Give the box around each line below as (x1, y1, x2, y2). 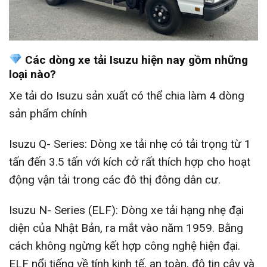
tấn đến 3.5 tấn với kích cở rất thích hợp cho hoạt (9, 155, 250, 169)
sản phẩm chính (9, 107, 87, 121)
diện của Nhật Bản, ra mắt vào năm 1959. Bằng (9, 221, 243, 235)
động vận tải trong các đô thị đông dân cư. (9, 173, 221, 187)
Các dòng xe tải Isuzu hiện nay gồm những (21, 52, 248, 67)
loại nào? (9, 67, 56, 81)
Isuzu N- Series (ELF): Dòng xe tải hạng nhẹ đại (9, 203, 244, 217)
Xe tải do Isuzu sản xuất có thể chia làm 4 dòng (9, 89, 244, 103)
